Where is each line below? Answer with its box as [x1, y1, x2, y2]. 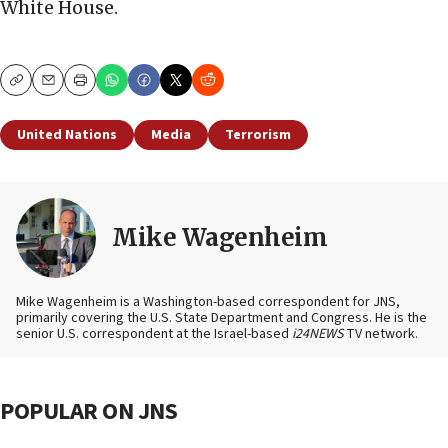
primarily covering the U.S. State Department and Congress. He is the [16, 308, 427, 329]
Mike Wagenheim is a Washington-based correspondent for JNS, [16, 292, 400, 313]
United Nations [17, 125, 117, 146]
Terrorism [225, 125, 291, 146]
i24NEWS [292, 324, 343, 345]
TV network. [343, 324, 418, 345]
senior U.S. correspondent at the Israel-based [16, 324, 292, 345]
